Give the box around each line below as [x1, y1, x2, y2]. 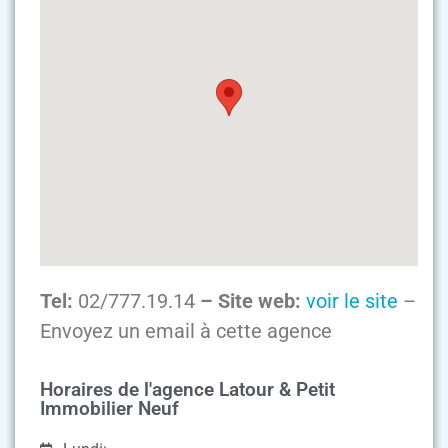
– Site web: [195, 288, 306, 313]
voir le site [306, 288, 398, 313]
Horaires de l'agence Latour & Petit [40, 378, 335, 402]
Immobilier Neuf [40, 397, 179, 421]
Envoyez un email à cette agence [40, 318, 332, 343]
